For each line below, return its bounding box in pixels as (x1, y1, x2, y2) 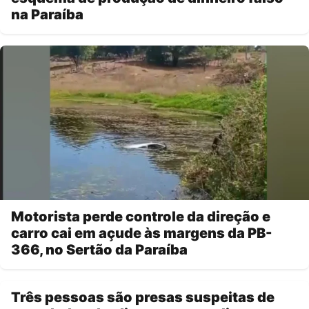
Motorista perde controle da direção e (11, 208, 270, 225)
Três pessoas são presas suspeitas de (11, 288, 275, 306)
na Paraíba (11, 6, 83, 23)
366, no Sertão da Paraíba (11, 241, 188, 258)
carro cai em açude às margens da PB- (11, 224, 272, 241)
